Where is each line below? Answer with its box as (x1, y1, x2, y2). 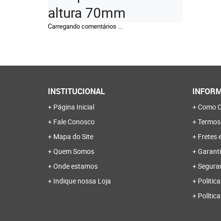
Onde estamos (53, 161, 98, 171)
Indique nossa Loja (53, 176, 111, 185)
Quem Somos (53, 147, 94, 156)
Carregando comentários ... (48, 22, 122, 31)
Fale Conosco (53, 117, 95, 126)
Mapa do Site (53, 132, 93, 141)
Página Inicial (53, 102, 94, 111)
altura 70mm (48, 3, 126, 22)
